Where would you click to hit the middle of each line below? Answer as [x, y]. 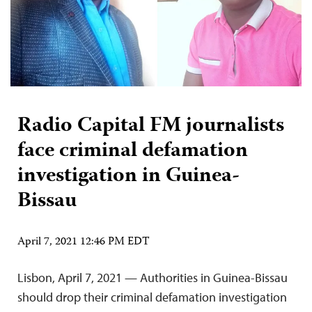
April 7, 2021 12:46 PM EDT [84, 242]
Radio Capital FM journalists [151, 126]
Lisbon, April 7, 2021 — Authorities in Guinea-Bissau [153, 277]
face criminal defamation [133, 151]
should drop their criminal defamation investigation [152, 297]
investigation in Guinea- [128, 176]
